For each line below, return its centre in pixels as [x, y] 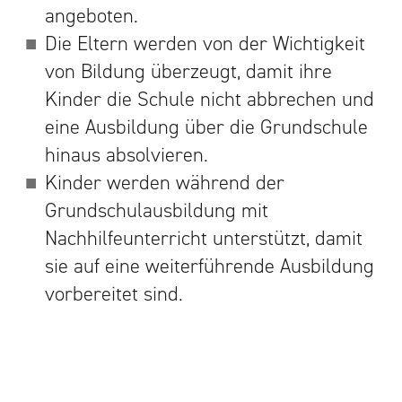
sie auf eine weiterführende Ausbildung [210, 266]
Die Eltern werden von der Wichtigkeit [205, 43]
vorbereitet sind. [114, 293]
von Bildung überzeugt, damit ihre [189, 71]
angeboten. [92, 15]
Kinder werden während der [165, 182]
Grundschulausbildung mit [157, 210]
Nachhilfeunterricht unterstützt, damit [204, 238]
